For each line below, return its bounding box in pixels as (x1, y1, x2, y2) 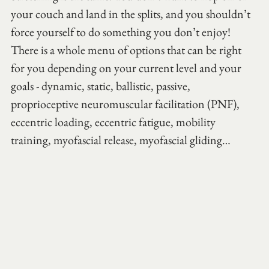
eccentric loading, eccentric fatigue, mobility (11, 114, 218, 130)
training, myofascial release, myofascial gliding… (11, 132, 231, 148)
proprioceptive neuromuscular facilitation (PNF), (11, 96, 242, 112)
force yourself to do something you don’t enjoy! (11, 24, 233, 40)
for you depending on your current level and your (11, 60, 244, 76)
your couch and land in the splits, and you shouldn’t (11, 6, 253, 22)
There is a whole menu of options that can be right (11, 42, 244, 58)
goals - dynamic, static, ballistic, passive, (11, 78, 193, 94)
